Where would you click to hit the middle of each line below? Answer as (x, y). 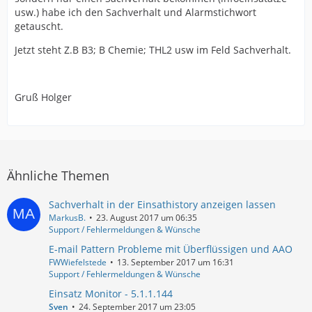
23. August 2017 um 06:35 (147, 218)
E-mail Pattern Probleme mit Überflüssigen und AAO (171, 249)
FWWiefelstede (78, 262)
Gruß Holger (43, 97)
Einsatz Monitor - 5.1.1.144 (111, 294)
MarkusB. (67, 218)
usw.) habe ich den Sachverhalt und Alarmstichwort (135, 12)
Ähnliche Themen (58, 175)
